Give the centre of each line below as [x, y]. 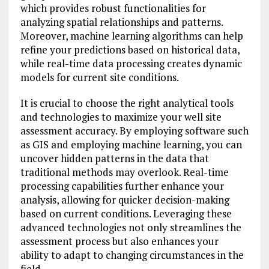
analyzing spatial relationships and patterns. [121, 22]
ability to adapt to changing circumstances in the [132, 255]
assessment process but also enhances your [119, 241]
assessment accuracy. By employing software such [134, 131]
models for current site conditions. [99, 77]
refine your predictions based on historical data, [130, 50]
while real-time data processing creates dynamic [131, 64]
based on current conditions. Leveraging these [126, 214]
